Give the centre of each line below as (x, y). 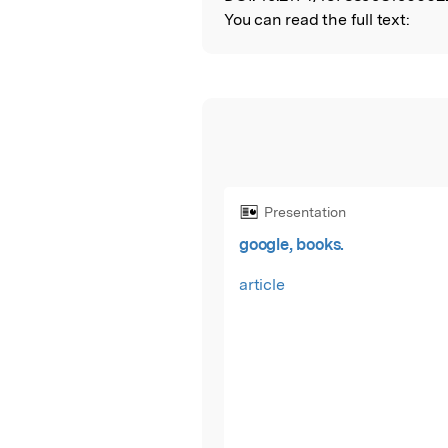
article (262, 284)
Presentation (305, 211)
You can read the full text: (317, 20)
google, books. (292, 244)
